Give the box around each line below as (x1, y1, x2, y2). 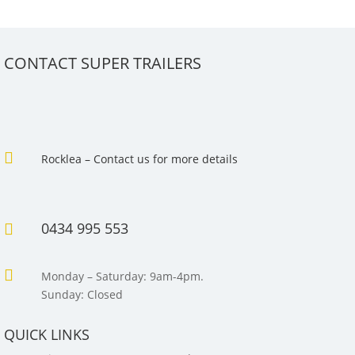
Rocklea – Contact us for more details (41, 151, 238, 167)
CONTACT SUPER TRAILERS (4, 52, 201, 74)
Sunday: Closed (41, 287, 123, 303)
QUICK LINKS (4, 325, 90, 345)
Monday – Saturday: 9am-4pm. (41, 269, 204, 284)
